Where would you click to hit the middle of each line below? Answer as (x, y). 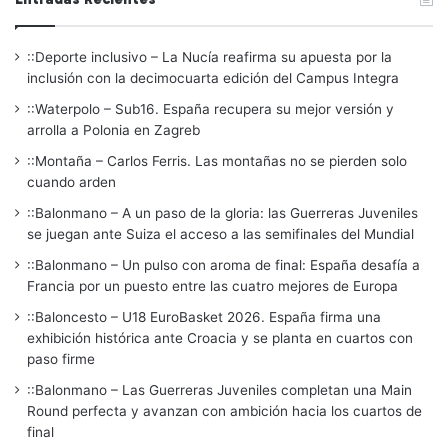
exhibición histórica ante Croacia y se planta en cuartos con (220, 337)
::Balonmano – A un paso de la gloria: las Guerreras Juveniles (222, 212)
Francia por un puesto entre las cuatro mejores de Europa (212, 285)
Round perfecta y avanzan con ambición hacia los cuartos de (224, 410)
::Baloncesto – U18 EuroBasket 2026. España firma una (204, 316)
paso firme (61, 358)
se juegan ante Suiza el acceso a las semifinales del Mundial (220, 233)
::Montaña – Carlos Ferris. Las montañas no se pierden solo (217, 160)
